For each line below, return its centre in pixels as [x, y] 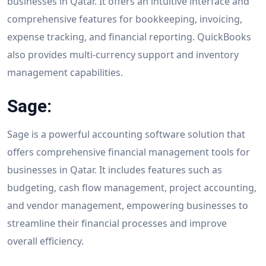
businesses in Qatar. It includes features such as [115, 170]
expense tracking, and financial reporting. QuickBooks [129, 37]
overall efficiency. [45, 241]
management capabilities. [65, 72]
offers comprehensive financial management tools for [129, 152]
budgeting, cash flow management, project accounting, [132, 187]
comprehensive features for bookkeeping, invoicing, [125, 19]
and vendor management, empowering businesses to [128, 205]
